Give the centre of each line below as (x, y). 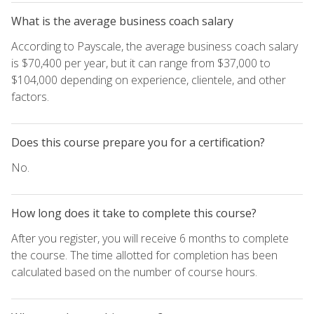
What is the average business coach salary (122, 21)
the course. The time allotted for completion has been (144, 255)
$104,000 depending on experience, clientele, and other (149, 80)
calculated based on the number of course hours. (134, 272)
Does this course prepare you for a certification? (138, 142)
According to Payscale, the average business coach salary (155, 46)
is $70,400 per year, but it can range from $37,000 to (141, 63)
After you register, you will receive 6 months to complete (150, 238)
